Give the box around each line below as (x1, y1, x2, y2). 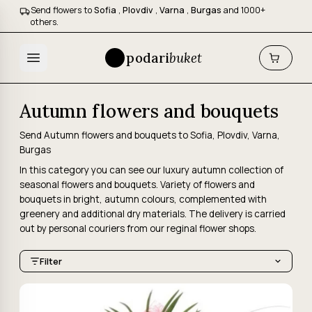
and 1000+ (224, 4, 265, 16)
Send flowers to (31, 4, 94, 16)
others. (31, 16, 58, 28)
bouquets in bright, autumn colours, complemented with (19, 193, 267, 205)
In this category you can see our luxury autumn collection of (19, 164, 283, 176)
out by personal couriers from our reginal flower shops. (19, 222, 256, 235)
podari (126, 49, 170, 66)
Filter (40, 254, 62, 267)
